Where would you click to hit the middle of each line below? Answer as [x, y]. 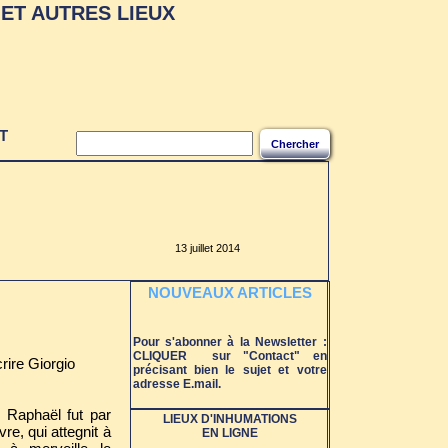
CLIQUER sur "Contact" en [229, 356]
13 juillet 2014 [207, 248]
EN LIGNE [229, 433]
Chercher [294, 144]
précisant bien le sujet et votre [229, 370]
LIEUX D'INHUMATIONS [229, 419]
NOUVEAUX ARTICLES [229, 292]
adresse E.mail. [176, 384]
